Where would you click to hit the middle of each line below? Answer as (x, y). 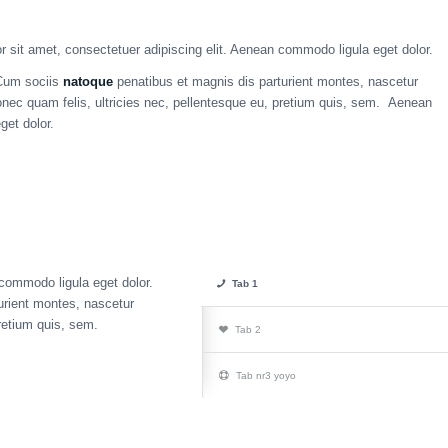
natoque (87, 82)
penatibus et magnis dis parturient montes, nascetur (265, 82)
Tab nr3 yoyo (266, 376)
